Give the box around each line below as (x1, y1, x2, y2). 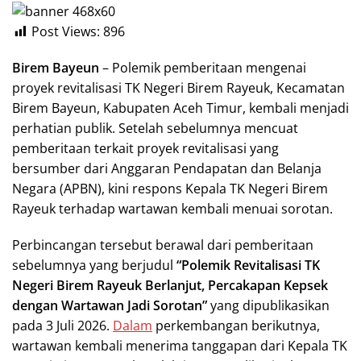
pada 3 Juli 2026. (12, 317, 113, 335)
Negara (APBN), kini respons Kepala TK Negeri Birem (12, 180, 328, 198)
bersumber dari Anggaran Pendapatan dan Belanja (12, 160, 322, 178)
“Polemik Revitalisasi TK (176, 256, 320, 275)
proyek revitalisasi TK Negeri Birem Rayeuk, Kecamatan (12, 79, 345, 98)
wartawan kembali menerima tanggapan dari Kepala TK (12, 337, 347, 355)
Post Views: (31, 23, 100, 41)
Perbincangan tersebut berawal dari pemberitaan (12, 236, 313, 255)
